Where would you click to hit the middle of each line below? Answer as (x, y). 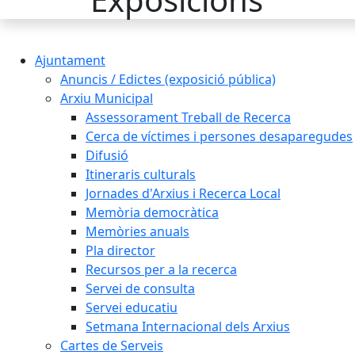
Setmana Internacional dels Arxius (188, 326)
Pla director (120, 250)
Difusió (107, 155)
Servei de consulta (140, 288)
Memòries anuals (137, 231)
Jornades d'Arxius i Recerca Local (183, 193)
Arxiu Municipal (107, 98)
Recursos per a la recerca (161, 269)
